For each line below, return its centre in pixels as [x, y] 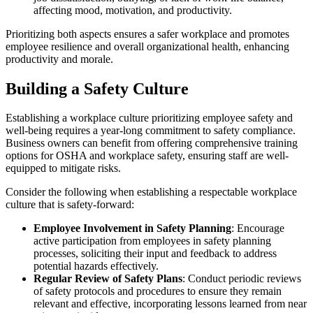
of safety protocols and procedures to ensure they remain [158, 291]
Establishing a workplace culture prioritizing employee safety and [149, 118]
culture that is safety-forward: [70, 205]
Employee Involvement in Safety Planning [132, 228]
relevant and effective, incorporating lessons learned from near [170, 304]
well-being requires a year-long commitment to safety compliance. [151, 131]
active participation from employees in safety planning [152, 241]
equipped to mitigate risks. [63, 168]
